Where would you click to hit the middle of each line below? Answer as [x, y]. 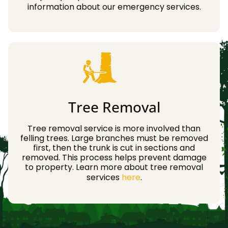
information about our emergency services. [114, 7]
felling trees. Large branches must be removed [114, 138]
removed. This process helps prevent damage [114, 158]
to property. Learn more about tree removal [114, 167]
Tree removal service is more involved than [114, 129]
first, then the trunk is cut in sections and [114, 148]
